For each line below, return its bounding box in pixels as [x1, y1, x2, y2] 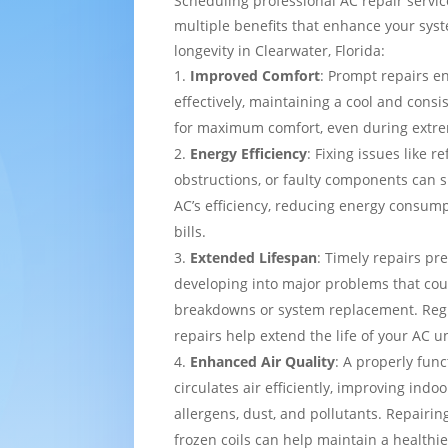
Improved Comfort [190, 65, 321, 85]
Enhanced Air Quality [190, 351, 336, 371]
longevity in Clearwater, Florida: [174, 40, 386, 60]
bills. [174, 221, 207, 241]
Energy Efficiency [190, 143, 308, 163]
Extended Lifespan [190, 247, 318, 267]
